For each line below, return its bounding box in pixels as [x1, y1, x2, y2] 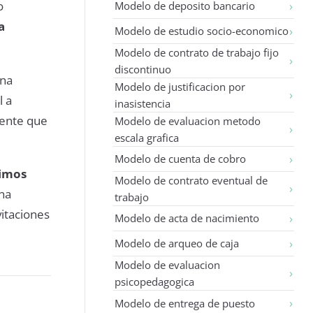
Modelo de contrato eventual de [115, 173, 268, 187]
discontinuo [115, 61, 172, 76]
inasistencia [115, 96, 171, 110]
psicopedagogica [115, 274, 195, 289]
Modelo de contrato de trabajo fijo [115, 45, 279, 59]
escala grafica [115, 130, 180, 145]
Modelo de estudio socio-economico [115, 24, 289, 38]
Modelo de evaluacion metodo [115, 113, 261, 128]
